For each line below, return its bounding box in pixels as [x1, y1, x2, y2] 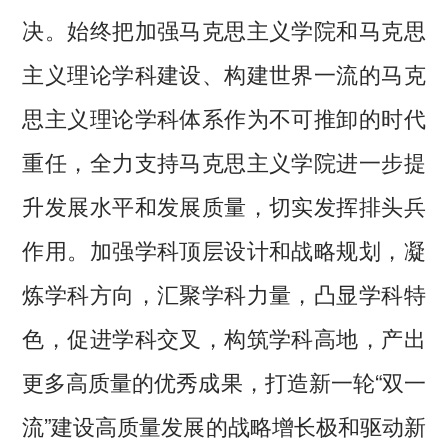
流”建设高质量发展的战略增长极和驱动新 [22, 409, 426, 442]
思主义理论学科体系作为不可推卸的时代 [22, 101, 426, 134]
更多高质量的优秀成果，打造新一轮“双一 [22, 365, 426, 398]
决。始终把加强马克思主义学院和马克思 [22, 13, 426, 46]
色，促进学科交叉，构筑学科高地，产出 [22, 321, 426, 354]
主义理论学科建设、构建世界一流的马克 [22, 57, 426, 90]
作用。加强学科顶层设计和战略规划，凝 [22, 233, 426, 266]
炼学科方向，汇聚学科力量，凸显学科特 [22, 277, 426, 310]
